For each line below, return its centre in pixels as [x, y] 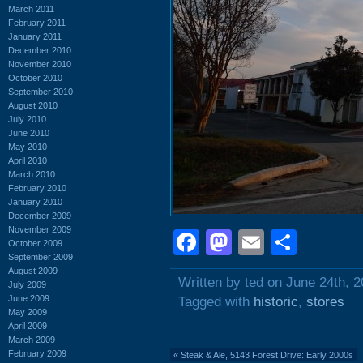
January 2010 [35, 201]
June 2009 [29, 298]
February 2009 [37, 353]
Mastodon [289, 242]
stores [325, 302]
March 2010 [32, 174]
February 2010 [37, 188]
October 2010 [35, 77]
